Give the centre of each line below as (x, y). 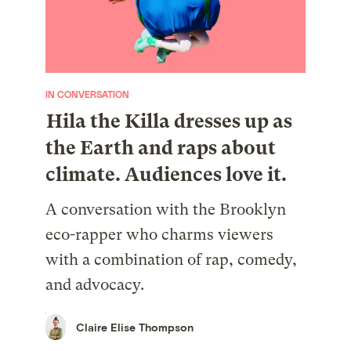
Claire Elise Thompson (135, 327)
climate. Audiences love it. (166, 175)
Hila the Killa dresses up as (170, 121)
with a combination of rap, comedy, (172, 260)
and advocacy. (95, 285)
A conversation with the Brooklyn (166, 210)
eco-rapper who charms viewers (160, 235)
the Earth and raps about (161, 148)
